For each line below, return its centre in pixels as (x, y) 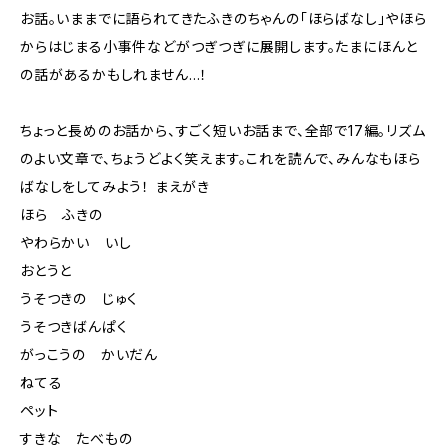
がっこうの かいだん (89, 354)
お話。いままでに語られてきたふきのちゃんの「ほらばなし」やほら (223, 18)
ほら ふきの (61, 214)
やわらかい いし (76, 242)
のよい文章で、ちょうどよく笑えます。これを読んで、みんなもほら (220, 158)
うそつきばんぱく (74, 326)
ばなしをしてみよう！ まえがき (115, 186)
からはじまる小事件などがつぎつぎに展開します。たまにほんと (219, 46)
